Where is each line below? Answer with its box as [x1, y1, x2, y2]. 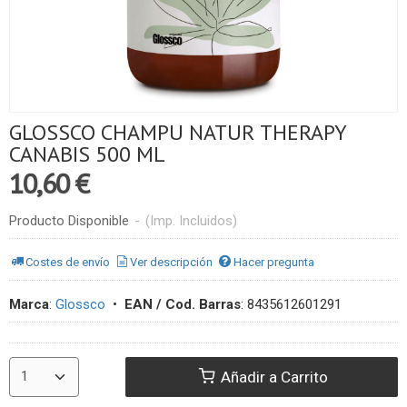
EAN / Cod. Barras [124, 295, 241, 313]
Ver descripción [130, 255, 213, 270]
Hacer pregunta [233, 255, 314, 270]
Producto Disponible [9, 212, 129, 229]
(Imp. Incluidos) [145, 212, 237, 229]
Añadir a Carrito [217, 368, 329, 387]
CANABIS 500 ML [9, 139, 165, 168]
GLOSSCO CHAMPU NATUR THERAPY [9, 117, 347, 146]
